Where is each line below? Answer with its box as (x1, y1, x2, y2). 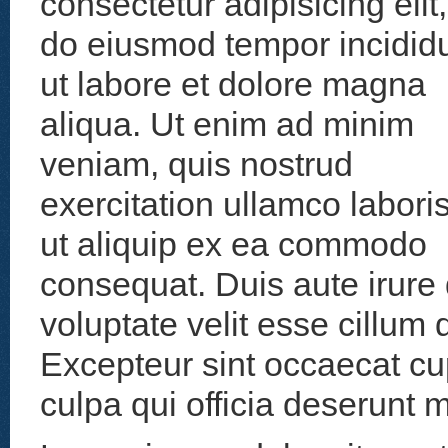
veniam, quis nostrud (40, 145, 353, 183)
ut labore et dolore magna (40, 65, 426, 103)
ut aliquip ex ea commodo (40, 225, 427, 263)
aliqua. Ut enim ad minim (40, 105, 414, 143)
